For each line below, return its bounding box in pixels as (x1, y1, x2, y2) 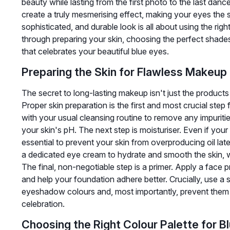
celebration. (21, 199, 65, 209)
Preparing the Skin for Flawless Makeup (21, 65, 227, 79)
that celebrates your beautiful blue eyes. (21, 46, 169, 57)
